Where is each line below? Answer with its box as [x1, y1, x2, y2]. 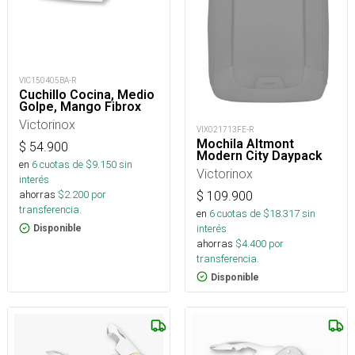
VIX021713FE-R [197, 124, 254, 135]
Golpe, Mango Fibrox [19, 99, 141, 115]
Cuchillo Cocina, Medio [19, 87, 155, 103]
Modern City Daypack [197, 147, 323, 163]
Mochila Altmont [197, 136, 294, 151]
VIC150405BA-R [19, 75, 77, 86]
